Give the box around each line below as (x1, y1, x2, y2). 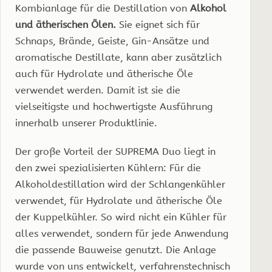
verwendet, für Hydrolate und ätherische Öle (15, 194, 222, 206)
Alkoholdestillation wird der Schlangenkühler (15, 178, 225, 190)
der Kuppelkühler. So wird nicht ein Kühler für (15, 211, 226, 223)
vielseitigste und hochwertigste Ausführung (15, 100, 212, 112)
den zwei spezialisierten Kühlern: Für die (15, 161, 201, 174)
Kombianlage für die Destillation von (15, 2, 190, 14)
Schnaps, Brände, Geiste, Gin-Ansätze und (15, 35, 209, 47)
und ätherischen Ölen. (15, 18, 116, 30)
